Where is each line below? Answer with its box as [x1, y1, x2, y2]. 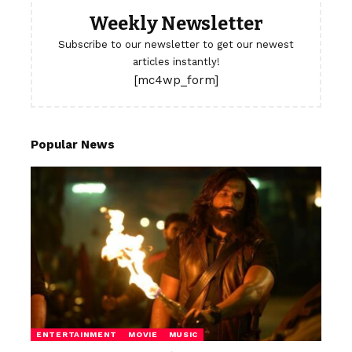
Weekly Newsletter [89, 13, 263, 35]
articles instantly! [132, 56, 220, 68]
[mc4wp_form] [134, 73, 218, 87]
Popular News [31, 137, 115, 152]
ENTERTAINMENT [36, 330, 118, 339]
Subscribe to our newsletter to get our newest [58, 38, 294, 50]
